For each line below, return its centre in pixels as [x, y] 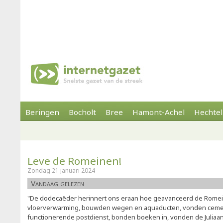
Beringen [42, 112]
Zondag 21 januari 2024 [61, 170]
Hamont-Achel [159, 112]
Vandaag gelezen [57, 183]
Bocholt [82, 112]
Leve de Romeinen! [74, 161]
